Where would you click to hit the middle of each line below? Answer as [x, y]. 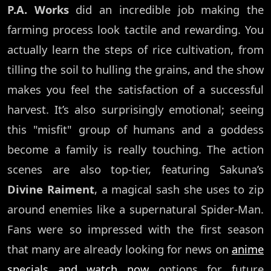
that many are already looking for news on [119, 249]
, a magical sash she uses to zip [179, 189]
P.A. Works [38, 10]
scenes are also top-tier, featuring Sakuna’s [135, 169]
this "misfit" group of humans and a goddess [135, 129]
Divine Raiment [51, 189]
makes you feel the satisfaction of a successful [135, 90]
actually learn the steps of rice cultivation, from [135, 50]
